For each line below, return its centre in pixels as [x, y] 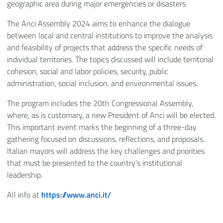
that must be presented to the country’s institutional [95, 163]
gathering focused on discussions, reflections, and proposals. [106, 139]
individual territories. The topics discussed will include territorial [110, 59]
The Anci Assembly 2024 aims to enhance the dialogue [99, 23]
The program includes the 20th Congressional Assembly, [100, 103]
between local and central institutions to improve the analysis [110, 35]
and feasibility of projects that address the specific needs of [105, 47]
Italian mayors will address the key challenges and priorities [106, 151]
